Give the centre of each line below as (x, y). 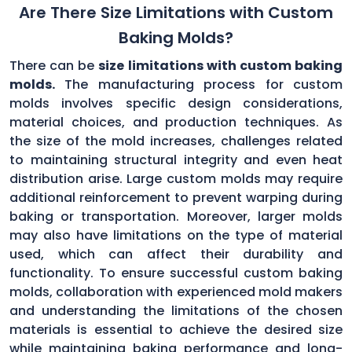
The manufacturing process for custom (199, 84)
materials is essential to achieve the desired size (176, 329)
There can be (54, 65)
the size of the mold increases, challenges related (176, 141)
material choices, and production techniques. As (176, 122)
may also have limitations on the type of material (176, 235)
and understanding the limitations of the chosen (176, 310)
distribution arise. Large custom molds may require (176, 178)
